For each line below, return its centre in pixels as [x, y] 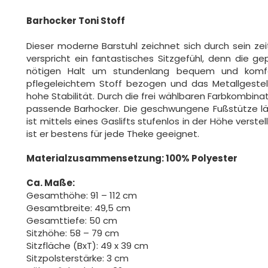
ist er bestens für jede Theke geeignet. [113, 134]
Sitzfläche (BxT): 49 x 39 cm [87, 246]
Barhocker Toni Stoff [76, 21]
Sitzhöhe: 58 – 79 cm [73, 233]
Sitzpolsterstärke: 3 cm [77, 258]
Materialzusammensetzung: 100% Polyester [132, 158]
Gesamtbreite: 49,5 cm [78, 208]
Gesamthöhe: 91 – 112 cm [82, 195]
